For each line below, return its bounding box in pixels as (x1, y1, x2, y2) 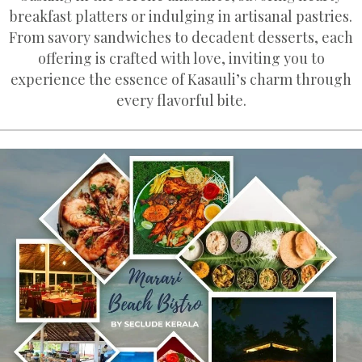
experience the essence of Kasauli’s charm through (11, 69, 351, 89)
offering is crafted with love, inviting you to (37, 48, 325, 68)
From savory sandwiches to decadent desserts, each (9, 27, 353, 47)
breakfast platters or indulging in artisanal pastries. (10, 6, 352, 26)
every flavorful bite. (116, 90, 246, 110)
